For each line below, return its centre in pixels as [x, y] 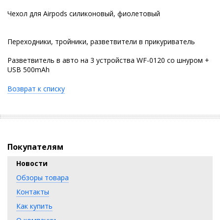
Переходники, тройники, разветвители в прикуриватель [101, 41]
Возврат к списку [36, 89]
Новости [32, 163]
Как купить [34, 206]
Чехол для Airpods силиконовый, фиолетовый [84, 14]
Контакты [33, 192]
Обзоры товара [42, 178]
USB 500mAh [28, 69]
